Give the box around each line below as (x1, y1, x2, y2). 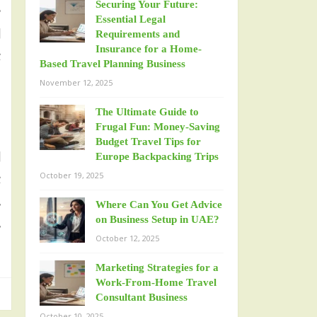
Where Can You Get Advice (96, 199, 222, 210)
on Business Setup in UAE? (96, 214, 219, 225)
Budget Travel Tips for (96, 136, 201, 147)
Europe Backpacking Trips (96, 151, 219, 162)
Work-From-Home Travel (96, 277, 217, 288)
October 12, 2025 (96, 233, 159, 243)
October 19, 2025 (40, 170, 103, 180)
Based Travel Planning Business (40, 58, 185, 69)
